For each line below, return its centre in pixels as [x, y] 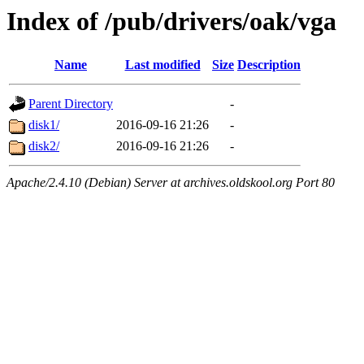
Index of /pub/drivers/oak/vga [171, 21]
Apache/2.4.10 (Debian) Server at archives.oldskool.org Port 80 [171, 183]
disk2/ [44, 146]
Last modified [162, 65]
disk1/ [44, 125]
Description [269, 65]
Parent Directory [71, 104]
